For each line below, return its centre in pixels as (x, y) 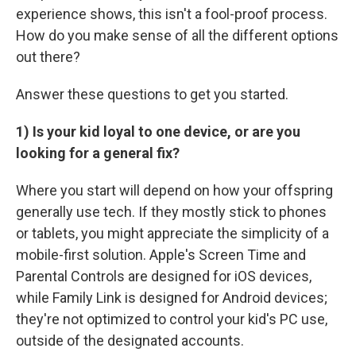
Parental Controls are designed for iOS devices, (164, 276)
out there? (48, 56)
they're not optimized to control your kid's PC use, (172, 319)
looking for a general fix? (98, 153)
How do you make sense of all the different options (177, 35)
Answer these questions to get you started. (152, 94)
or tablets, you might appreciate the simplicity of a (172, 233)
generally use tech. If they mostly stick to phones (171, 211)
